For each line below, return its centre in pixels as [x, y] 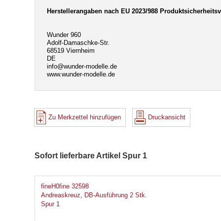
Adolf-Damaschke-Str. [78, 43]
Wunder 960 [64, 35]
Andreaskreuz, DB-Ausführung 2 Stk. [94, 195]
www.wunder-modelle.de [81, 74]
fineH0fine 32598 [65, 186]
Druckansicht [167, 117]
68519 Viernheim [71, 51]
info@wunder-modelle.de [82, 67]
